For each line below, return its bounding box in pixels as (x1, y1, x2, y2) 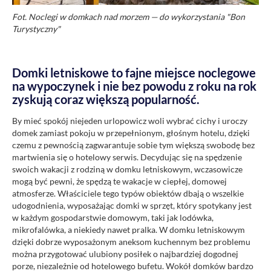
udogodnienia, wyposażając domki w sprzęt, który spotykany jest (12, 200, 252, 211)
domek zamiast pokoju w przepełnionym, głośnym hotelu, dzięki (12, 128, 250, 139)
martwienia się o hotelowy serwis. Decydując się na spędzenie (12, 152, 242, 163)
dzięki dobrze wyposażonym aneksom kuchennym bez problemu (12, 237, 250, 247)
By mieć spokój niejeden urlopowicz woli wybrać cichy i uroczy (12, 116, 247, 126)
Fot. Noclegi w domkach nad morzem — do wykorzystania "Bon (12, 11, 245, 22)
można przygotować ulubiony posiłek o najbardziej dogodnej (12, 249, 238, 260)
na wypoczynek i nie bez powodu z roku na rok (12, 79, 256, 94)
